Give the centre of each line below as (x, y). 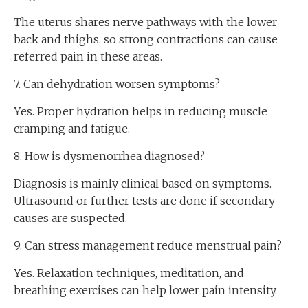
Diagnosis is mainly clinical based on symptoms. (143, 184)
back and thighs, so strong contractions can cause (146, 39)
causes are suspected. (70, 218)
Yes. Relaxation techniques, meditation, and (129, 273)
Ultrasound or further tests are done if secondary (144, 201)
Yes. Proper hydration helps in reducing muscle (141, 111)
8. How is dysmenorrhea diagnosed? (109, 156)
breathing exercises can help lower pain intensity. (145, 290)
